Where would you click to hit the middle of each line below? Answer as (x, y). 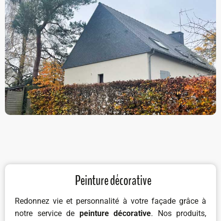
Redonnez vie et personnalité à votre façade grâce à (110, 201)
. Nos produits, (179, 214)
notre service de (47, 214)
